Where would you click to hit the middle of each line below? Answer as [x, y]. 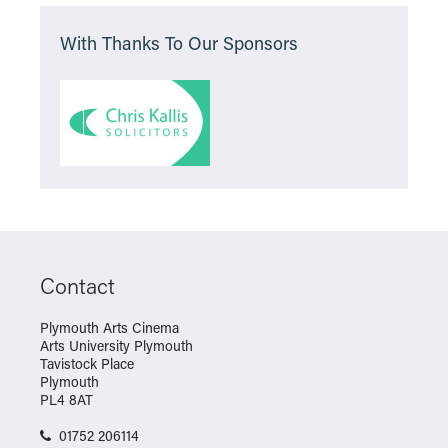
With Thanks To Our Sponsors [179, 43]
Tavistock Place [87, 363]
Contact [77, 285]
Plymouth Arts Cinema [109, 327]
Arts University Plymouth [116, 345]
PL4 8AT [66, 399]
